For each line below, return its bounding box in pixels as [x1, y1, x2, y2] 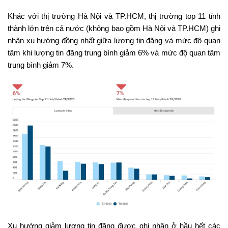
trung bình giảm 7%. [8, 61, 74, 70]
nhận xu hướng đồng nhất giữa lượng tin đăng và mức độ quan [8, 36, 220, 45]
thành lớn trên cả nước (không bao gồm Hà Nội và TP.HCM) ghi [8, 24, 220, 33]
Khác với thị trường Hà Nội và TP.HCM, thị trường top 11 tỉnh [8, 12, 220, 21]
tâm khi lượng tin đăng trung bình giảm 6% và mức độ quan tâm [8, 48, 220, 58]
